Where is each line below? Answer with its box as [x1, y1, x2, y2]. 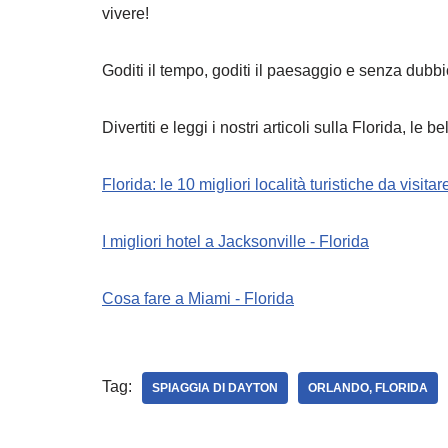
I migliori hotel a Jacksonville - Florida [102, 232, 369, 250]
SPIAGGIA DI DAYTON [152, 380, 278, 395]
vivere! [102, 4, 149, 22]
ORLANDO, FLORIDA [308, 380, 428, 395]
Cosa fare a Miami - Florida [102, 289, 294, 307]
